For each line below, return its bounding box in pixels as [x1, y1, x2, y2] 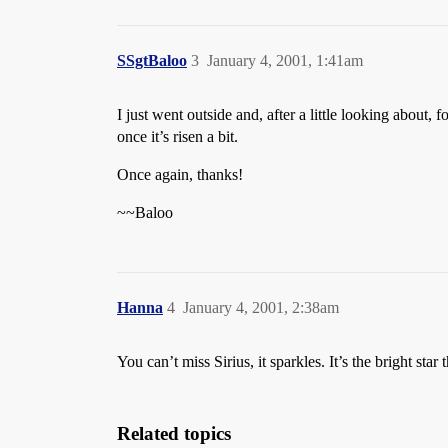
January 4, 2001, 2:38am [183, 299, 339, 316]
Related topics [117, 423, 231, 444]
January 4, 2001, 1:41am [207, 52, 363, 69]
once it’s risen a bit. [117, 128, 238, 145]
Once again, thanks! [117, 166, 243, 183]
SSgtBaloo [117, 52, 187, 69]
